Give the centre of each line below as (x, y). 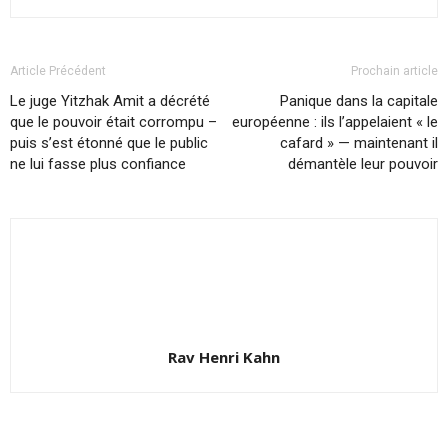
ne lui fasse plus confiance (98, 164)
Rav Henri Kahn (224, 357)
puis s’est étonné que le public (109, 143)
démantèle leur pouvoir (363, 164)
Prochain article (394, 71)
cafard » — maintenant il (359, 143)
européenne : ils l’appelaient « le (335, 122)
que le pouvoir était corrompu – (113, 122)
